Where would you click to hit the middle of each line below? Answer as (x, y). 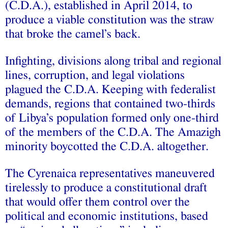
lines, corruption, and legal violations (95, 75)
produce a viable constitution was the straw (109, 20)
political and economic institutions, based (107, 216)
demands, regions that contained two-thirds (110, 104)
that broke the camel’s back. (73, 34)
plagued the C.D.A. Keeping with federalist (110, 89)
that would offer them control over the (97, 202)
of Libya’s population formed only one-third (112, 118)
